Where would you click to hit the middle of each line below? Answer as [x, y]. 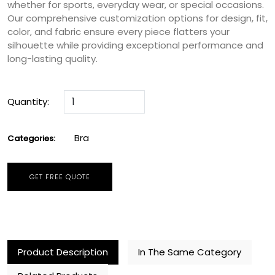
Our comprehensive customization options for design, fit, [137, 18]
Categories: [31, 138]
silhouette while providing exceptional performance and [135, 45]
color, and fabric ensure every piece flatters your [118, 31]
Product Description [63, 252]
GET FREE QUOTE [60, 176]
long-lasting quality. [52, 58]
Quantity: [28, 101]
